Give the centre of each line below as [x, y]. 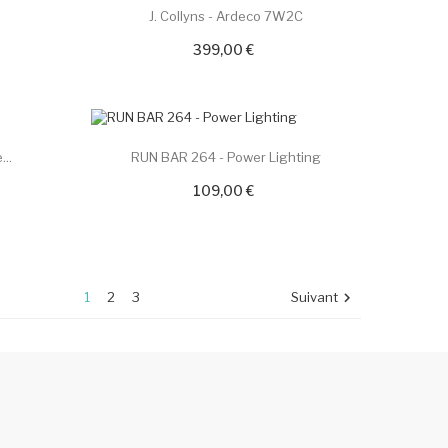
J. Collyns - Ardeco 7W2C [225, 16]
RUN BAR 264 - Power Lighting [225, 156]
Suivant [314, 296]
